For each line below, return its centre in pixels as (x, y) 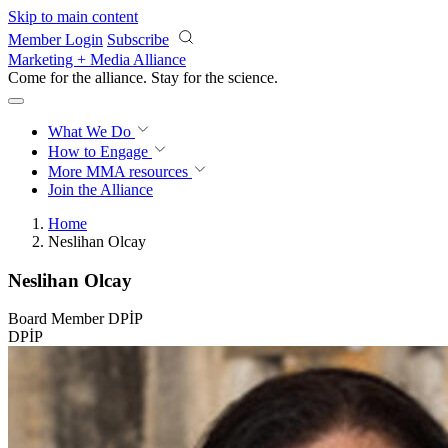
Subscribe (138, 39)
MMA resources (135, 171)
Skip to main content (73, 16)
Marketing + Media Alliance (97, 59)
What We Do (91, 131)
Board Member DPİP (75, 319)
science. (253, 77)
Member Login (55, 39)
